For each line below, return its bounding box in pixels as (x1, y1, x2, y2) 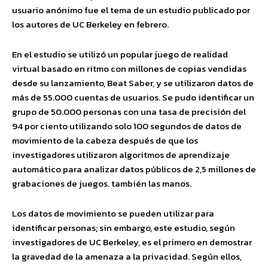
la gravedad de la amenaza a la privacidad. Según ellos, (12, 249, 242, 263)
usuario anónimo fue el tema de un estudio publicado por (12, 3, 250, 17)
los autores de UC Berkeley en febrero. (12, 17, 169, 31)
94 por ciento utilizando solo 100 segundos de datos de (12, 119, 242, 133)
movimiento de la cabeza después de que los (12, 133, 198, 147)
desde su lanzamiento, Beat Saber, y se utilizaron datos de (12, 76, 254, 90)
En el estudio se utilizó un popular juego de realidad (12, 47, 228, 61)
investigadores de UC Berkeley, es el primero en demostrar (12, 235, 252, 249)
